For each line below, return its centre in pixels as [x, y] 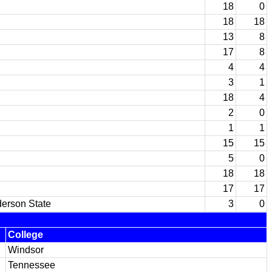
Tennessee [32, 265]
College [25, 235]
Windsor [26, 250]
